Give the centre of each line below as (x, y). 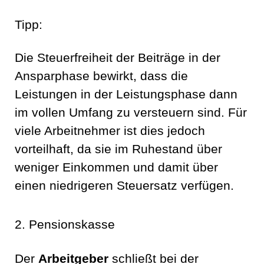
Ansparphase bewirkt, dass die (101, 76)
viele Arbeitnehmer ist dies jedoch (110, 131)
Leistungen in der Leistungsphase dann (126, 95)
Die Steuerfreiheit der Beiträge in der (118, 58)
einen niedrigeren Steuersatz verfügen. (124, 186)
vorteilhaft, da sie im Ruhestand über (118, 149)
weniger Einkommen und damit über (116, 168)
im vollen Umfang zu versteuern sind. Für (131, 113)
